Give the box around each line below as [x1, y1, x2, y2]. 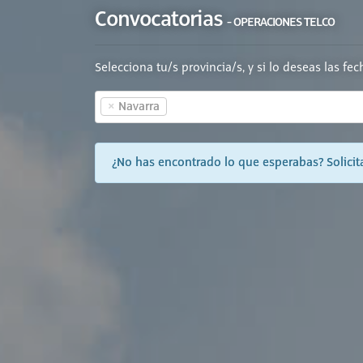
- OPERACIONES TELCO [227, 14, 335, 30]
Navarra [118, 100, 160, 113]
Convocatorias [95, 5, 227, 33]
